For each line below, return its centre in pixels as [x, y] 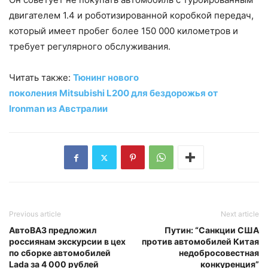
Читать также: [41, 77]
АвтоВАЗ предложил [53, 230]
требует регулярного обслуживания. [90, 46]
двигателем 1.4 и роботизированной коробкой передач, [131, 15]
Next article [240, 214]
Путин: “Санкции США [212, 230]
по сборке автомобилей [60, 253]
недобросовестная [219, 253]
